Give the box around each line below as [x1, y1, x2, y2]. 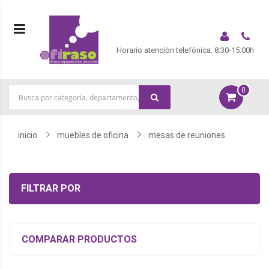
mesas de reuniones [148, 130, 225, 140]
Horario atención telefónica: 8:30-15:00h [116, 46, 256, 55]
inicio [18, 130, 37, 140]
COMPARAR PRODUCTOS [22, 233, 137, 245]
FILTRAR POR [21, 182, 80, 194]
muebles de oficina [57, 130, 128, 140]
